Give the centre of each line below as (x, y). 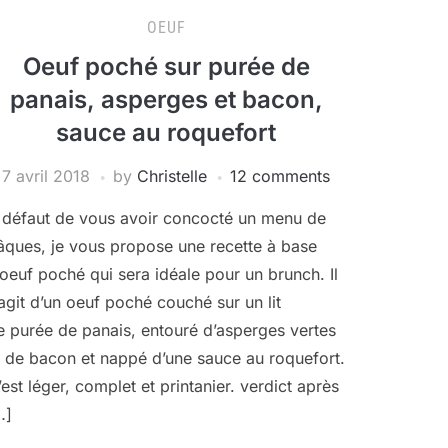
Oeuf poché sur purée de (166, 66)
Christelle (172, 176)
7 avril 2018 (46, 176)
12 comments (280, 176)
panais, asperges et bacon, (166, 99)
